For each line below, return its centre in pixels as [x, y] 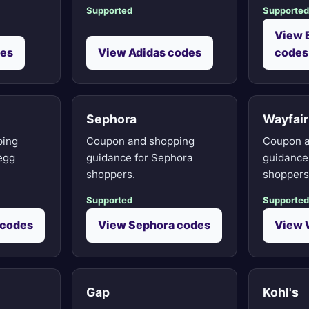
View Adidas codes [150, 52]
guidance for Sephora [140, 158]
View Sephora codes [154, 225]
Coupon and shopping [140, 141]
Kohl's [281, 292]
